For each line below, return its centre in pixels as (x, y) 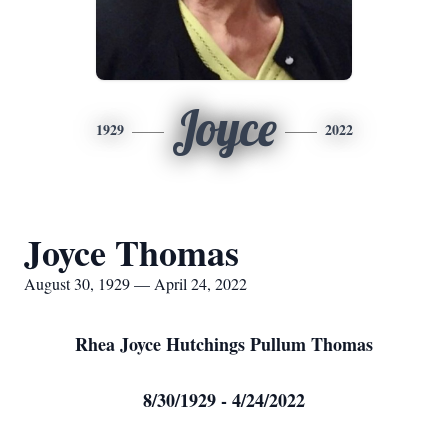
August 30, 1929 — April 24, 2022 (135, 283)
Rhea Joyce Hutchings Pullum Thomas (224, 344)
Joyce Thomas (131, 252)
